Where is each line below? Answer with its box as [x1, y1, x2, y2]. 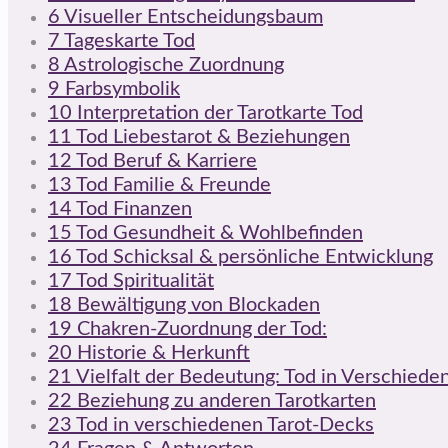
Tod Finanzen [72, 198, 192, 219]
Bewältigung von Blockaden [72, 294, 320, 315]
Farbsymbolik [60, 78, 180, 99]
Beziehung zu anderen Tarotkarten [72, 390, 376, 411]
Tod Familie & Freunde [72, 174, 271, 195]
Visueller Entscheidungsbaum [60, 6, 323, 27]
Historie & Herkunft [72, 342, 250, 363]
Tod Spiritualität [72, 270, 214, 291]
